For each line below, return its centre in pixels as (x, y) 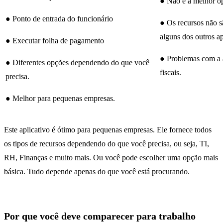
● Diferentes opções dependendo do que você (77, 63)
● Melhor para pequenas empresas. (60, 99)
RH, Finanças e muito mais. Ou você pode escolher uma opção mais (111, 158)
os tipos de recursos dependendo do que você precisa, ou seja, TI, (107, 144)
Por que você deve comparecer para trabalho (100, 216)
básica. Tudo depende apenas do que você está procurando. (97, 172)
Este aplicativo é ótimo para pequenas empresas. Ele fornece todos (108, 130)
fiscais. (170, 73)
